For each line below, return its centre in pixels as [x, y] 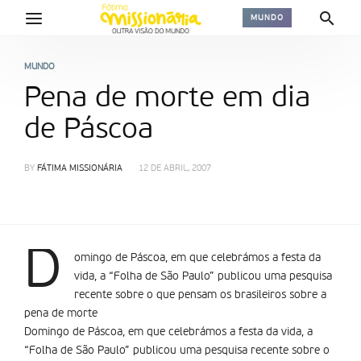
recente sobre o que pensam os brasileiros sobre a [200, 295]
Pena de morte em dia [167, 98]
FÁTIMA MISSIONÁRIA [80, 169]
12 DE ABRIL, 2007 [175, 169]
